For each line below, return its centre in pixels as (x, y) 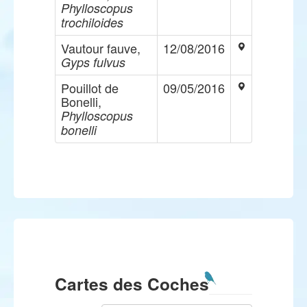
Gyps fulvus (93, 62)
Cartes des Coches (132, 284)
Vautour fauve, (101, 48)
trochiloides (92, 22)
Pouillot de (90, 88)
